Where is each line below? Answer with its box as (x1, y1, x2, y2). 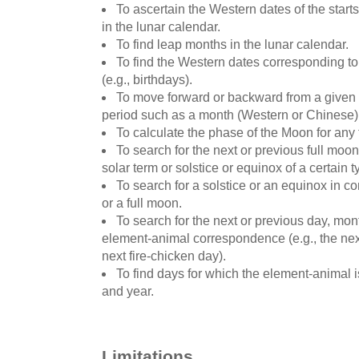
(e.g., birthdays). (102, 72, 192, 87)
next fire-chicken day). (102, 248, 226, 263)
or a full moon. (102, 196, 182, 210)
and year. (102, 284, 154, 298)
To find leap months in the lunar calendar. (116, 37, 349, 51)
